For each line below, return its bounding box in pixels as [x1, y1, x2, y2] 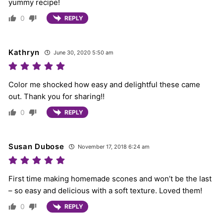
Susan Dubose [8, 142, 64, 152]
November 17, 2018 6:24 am [76, 143, 150, 151]
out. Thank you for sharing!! [8, 92, 105, 102]
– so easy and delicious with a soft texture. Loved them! [8, 186, 202, 196]
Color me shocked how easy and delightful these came [8, 80, 200, 90]
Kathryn [8, 48, 40, 57]
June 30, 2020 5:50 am [52, 49, 113, 56]
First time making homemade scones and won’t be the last [8, 174, 212, 184]
